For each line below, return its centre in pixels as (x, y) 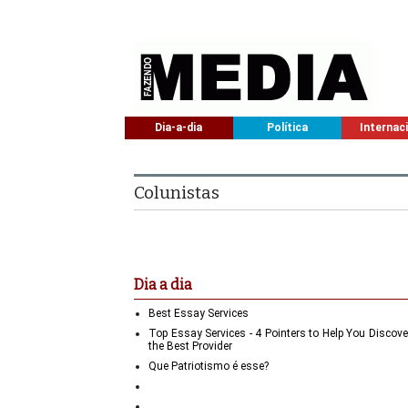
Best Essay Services (199, 313)
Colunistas (177, 192)
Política (287, 127)
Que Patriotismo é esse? (209, 366)
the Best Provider (190, 346)
